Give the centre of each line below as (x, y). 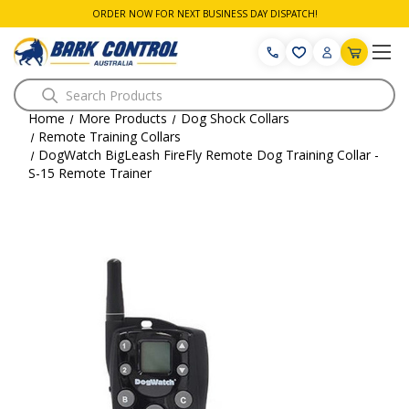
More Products (122, 118)
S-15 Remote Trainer (90, 173)
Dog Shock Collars (235, 118)
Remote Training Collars (110, 136)
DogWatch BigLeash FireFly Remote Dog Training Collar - (209, 155)
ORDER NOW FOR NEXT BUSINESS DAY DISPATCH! (204, 14)
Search (34, 89)
